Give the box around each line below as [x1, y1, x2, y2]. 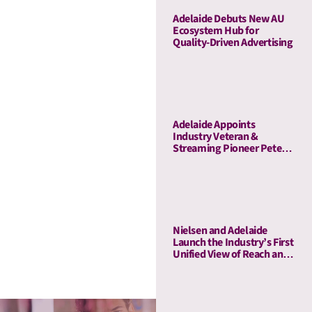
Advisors [173, 164, 212, 180]
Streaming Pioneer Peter [173, 141, 286, 157]
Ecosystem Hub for [173, 23, 259, 39]
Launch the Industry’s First [173, 235, 294, 251]
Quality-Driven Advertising [173, 35, 293, 51]
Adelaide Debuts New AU [173, 11, 285, 27]
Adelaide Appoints [173, 117, 256, 133]
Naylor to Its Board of [173, 153, 270, 169]
